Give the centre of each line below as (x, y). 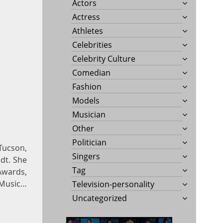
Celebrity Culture (104, 58)
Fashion (87, 86)
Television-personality (113, 184)
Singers (86, 156)
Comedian (92, 72)
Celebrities (92, 45)
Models (86, 100)
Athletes (88, 31)
